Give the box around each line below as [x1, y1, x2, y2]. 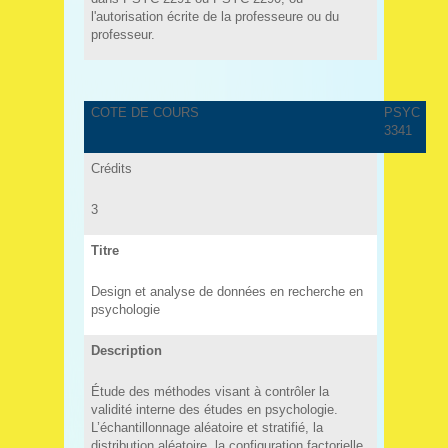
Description [90, 342, 162, 358]
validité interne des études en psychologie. [90, 401, 338, 417]
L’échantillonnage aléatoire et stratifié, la [90, 419, 323, 435]
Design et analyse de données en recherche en [90, 283, 363, 299]
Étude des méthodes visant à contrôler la [90, 383, 329, 399]
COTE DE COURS [90, 105, 199, 120]
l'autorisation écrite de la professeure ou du [90, 8, 339, 24]
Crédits [90, 160, 132, 176]
